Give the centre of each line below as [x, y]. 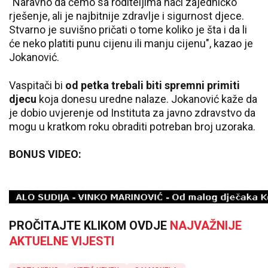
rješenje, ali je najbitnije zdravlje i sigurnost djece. [127, 16]
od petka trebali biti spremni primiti [153, 85]
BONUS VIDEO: [46, 154]
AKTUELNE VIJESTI [62, 241]
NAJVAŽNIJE [206, 226]
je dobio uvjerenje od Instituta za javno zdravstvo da [132, 112]
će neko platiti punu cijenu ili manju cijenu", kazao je [131, 43]
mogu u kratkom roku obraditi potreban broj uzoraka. [132, 126]
